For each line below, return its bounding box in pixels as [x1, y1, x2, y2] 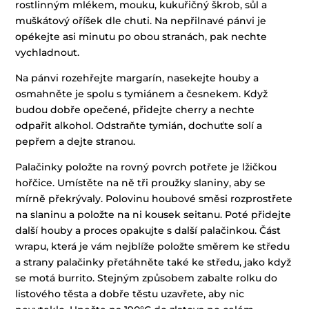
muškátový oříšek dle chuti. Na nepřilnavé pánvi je [15, 14, 267, 27]
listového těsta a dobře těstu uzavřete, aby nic [15, 287, 245, 300]
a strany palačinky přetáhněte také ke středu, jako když [15, 255, 292, 268]
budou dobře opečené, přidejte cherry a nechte [15, 103, 255, 116]
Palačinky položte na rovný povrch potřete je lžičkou [15, 160, 277, 173]
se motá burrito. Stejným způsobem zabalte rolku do [15, 271, 278, 284]
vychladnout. [15, 46, 80, 59]
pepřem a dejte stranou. [15, 134, 136, 148]
